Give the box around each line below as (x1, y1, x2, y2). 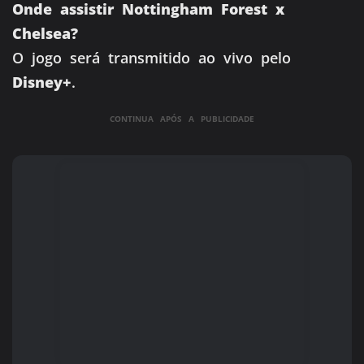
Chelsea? (12, 24, 78, 44)
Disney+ (12, 72, 71, 93)
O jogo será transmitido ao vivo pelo (12, 48, 291, 68)
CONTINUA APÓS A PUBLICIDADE (110, 112, 254, 124)
